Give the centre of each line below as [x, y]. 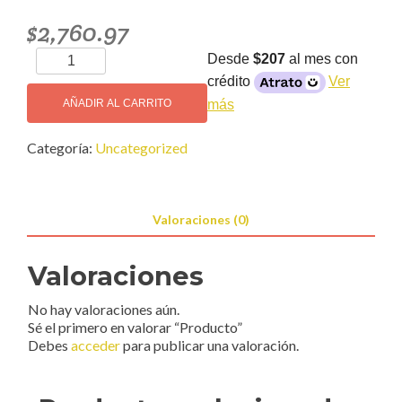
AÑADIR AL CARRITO [117, 104]
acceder [96, 345]
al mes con [322, 59]
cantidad [62, 79]
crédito [231, 82]
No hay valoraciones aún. [104, 310]
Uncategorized [141, 148]
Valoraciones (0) [201, 220]
